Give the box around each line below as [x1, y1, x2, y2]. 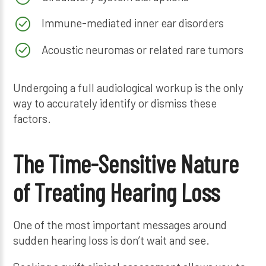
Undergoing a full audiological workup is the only [13, 81, 244, 95]
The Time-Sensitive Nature [13, 148, 239, 178]
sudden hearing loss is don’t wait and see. [13, 233, 210, 247]
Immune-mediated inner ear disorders [41, 16, 224, 30]
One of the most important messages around [13, 217, 227, 232]
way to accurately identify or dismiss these [13, 96, 217, 110]
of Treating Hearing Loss [13, 176, 220, 207]
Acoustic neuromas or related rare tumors [41, 43, 243, 57]
